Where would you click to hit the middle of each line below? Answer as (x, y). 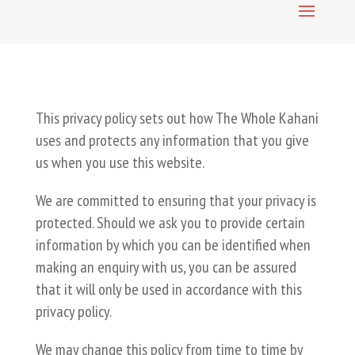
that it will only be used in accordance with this (168, 289)
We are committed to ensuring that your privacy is (176, 200)
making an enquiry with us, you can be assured (166, 267)
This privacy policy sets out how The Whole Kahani (177, 118)
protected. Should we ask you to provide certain (170, 223)
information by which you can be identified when (173, 245)
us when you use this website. (120, 162)
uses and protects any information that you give (172, 140)
